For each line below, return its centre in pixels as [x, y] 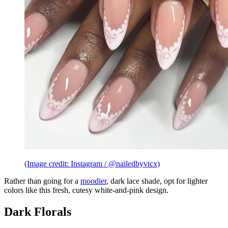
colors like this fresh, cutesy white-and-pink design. [86, 190]
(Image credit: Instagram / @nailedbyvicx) [92, 164]
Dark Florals [38, 212]
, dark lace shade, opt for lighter [157, 181]
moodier [93, 181]
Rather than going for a [42, 181]
